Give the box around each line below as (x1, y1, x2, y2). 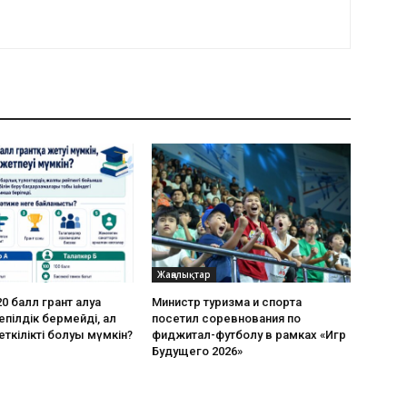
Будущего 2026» (152, 344, 243, 359)
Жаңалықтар (157, 268, 212, 282)
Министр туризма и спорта (152, 295, 303, 310)
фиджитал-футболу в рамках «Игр (152, 328, 347, 342)
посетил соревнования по (152, 312, 302, 326)
